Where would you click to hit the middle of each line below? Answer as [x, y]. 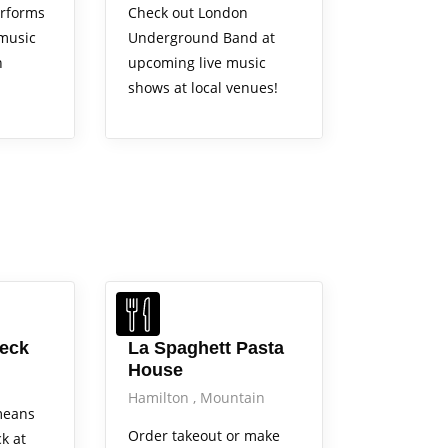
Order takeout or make [203, 436]
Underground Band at [201, 37]
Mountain [232, 398]
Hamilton [160, 398]
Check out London [187, 12]
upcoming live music [196, 62]
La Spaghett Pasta [205, 348]
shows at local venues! [202, 87]
